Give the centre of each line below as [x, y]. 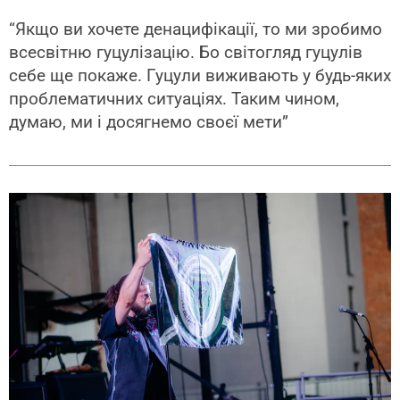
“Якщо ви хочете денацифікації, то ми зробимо [196, 29]
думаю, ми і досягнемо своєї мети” [149, 122]
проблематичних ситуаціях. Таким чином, [174, 99]
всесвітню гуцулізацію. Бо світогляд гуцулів [186, 53]
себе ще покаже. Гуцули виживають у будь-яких [200, 76]
